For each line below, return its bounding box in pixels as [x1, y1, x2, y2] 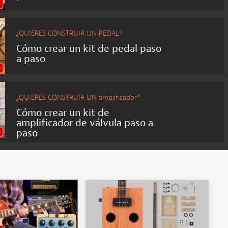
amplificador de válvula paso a [16, 116, 154, 129]
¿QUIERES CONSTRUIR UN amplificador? [16, 93, 141, 102]
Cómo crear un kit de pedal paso [16, 42, 162, 55]
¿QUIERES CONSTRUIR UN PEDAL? [16, 29, 123, 38]
